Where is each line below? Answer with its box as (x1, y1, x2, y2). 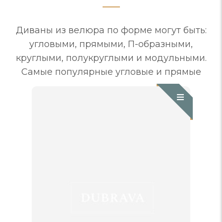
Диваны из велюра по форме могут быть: (15, 25, 207, 36)
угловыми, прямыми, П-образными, (29, 39, 193, 50)
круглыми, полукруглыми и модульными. (15, 53, 207, 63)
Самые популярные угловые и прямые (21, 66, 201, 77)
